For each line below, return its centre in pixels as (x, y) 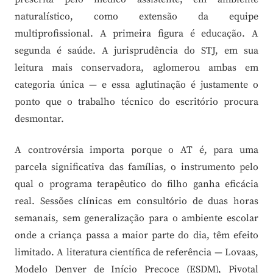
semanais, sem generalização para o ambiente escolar (136, 218)
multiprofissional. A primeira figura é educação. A (136, 34)
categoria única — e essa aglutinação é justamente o (136, 85)
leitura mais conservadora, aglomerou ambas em (136, 68)
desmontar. (39, 119)
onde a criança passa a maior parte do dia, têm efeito (136, 235)
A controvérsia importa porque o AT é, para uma (136, 150)
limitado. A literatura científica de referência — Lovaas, (136, 252)
